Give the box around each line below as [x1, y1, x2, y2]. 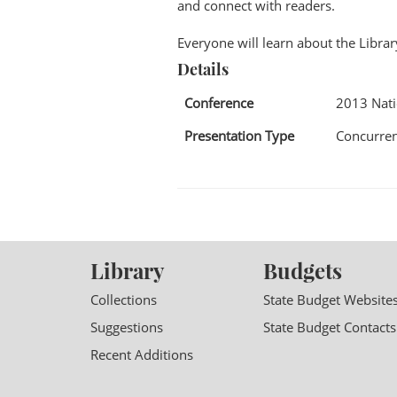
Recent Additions [90, 345, 193, 363]
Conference [183, 94, 253, 112]
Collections [90, 290, 157, 308]
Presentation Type [183, 127, 294, 144]
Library [90, 255, 164, 284]
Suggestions [90, 317, 163, 336]
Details [176, 58, 229, 80]
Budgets [263, 255, 342, 284]
